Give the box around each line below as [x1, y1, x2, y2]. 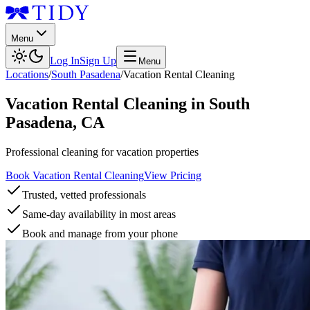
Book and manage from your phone [22, 227, 178, 239]
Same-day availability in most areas [22, 208, 176, 220]
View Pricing [144, 169, 201, 181]
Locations [6, 69, 48, 80]
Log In [50, 55, 80, 66]
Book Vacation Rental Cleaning [6, 169, 144, 181]
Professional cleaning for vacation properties [6, 145, 199, 158]
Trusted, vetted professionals [22, 188, 146, 201]
